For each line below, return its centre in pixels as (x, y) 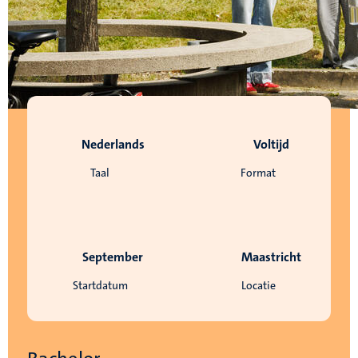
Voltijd (271, 144)
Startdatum (100, 286)
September (113, 257)
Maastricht (271, 257)
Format (258, 173)
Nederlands (113, 144)
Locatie (258, 286)
